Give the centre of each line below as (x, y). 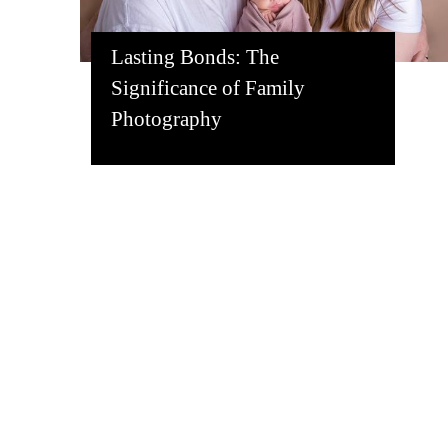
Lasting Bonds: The (195, 56)
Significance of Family (208, 87)
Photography (167, 118)
